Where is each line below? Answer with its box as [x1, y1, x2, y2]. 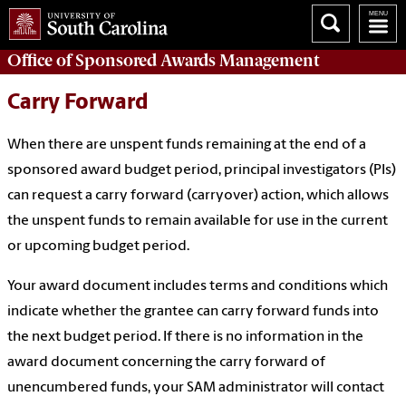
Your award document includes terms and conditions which [7, 279, 388, 295]
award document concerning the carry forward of [7, 355, 325, 371]
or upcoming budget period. [7, 239, 192, 255]
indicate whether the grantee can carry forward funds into [7, 304, 379, 320]
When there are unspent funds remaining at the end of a [7, 138, 366, 153]
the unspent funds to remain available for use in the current [7, 214, 388, 229]
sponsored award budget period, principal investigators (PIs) [7, 163, 396, 179]
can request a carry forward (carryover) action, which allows [7, 188, 389, 204]
